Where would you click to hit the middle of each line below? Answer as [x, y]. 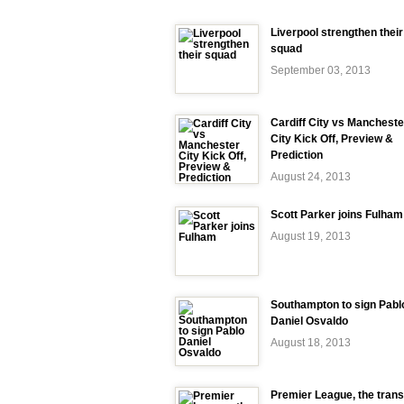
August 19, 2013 [311, 236]
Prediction [297, 155]
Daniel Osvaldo [309, 321]
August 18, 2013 [311, 343]
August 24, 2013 [311, 177]
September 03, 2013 [321, 70]
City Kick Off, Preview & [332, 139]
